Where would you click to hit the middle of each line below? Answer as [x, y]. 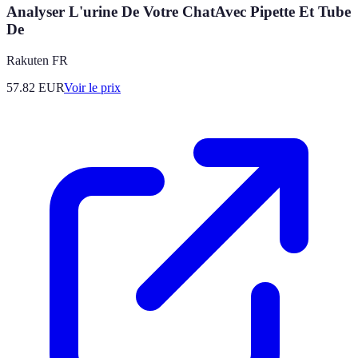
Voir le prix [92, 87]
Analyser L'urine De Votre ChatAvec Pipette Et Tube [179, 11]
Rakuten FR [37, 60]
